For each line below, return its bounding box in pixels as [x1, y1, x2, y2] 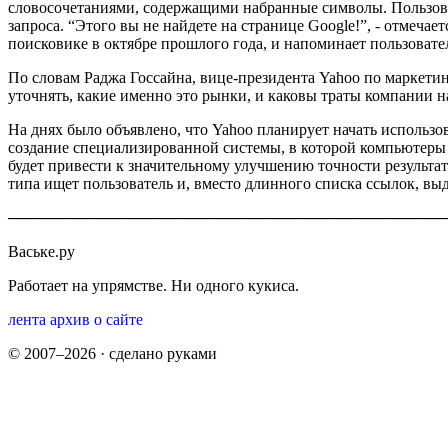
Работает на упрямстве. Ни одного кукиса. [8, 276, 299, 294]
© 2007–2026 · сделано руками [8, 344, 217, 362]
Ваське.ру [8, 242, 75, 260]
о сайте [94, 310, 143, 328]
